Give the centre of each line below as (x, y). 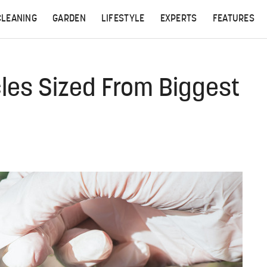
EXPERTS (178, 19)
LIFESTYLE (123, 19)
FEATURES (234, 19)
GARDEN (69, 19)
